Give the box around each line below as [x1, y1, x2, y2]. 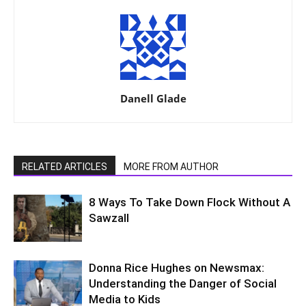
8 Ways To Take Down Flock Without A [89, 195, 290, 209]
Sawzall [89, 210, 129, 225]
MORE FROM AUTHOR [124, 161, 219, 172]
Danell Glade [120, 91, 186, 105]
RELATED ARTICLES [22, 161, 107, 172]
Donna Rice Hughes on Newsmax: [89, 260, 264, 275]
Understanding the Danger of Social [89, 276, 277, 290]
